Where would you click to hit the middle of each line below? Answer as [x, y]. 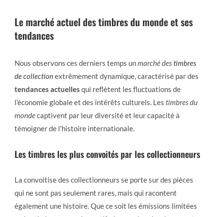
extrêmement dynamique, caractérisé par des [126, 76]
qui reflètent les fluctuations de [130, 89]
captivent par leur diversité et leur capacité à [108, 115]
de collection [34, 76]
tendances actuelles [47, 89]
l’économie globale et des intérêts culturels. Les [90, 102]
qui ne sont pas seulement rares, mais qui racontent [96, 193]
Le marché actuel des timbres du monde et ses [104, 22]
